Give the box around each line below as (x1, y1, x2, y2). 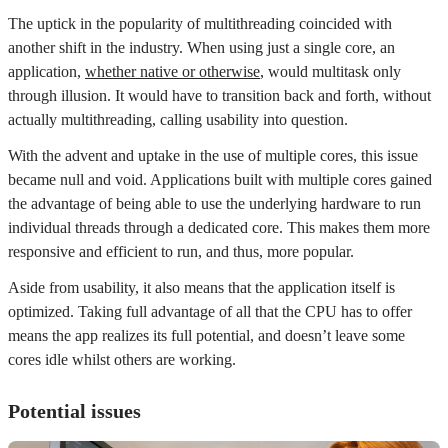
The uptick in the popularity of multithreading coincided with (8, 15, 392, 33)
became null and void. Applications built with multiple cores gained (8, 171, 432, 189)
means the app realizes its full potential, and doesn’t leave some (8, 327, 405, 345)
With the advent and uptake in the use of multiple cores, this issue (8, 147, 418, 165)
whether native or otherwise (85, 63, 260, 81)
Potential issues (8, 400, 141, 423)
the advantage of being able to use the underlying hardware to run (8, 195, 421, 213)
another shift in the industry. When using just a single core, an (8, 39, 395, 57)
